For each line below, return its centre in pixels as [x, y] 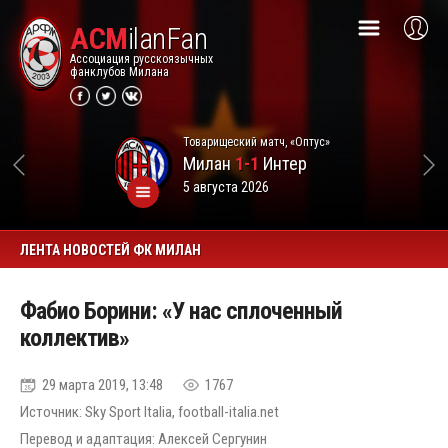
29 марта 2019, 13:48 [102, 385]
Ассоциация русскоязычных [141, 59]
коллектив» [74, 338]
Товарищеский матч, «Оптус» [256, 141]
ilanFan [167, 38]
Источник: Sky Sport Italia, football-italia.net [149, 412]
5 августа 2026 [225, 186]
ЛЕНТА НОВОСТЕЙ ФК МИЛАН [110, 250]
